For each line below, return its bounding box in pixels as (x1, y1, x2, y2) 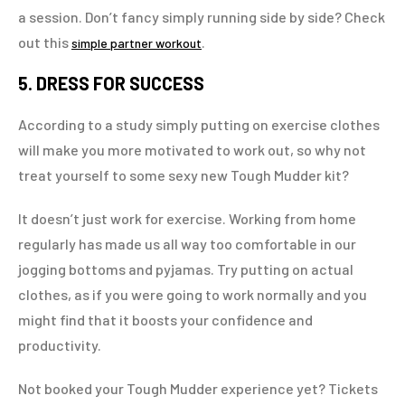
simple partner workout (71, 35, 202, 51)
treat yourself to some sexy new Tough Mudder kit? (18, 166, 349, 184)
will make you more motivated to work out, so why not (18, 141, 366, 158)
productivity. (18, 336, 101, 353)
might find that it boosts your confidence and (18, 311, 313, 328)
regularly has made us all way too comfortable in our (18, 235, 356, 252)
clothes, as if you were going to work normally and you (18, 286, 367, 303)
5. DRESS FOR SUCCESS (18, 72, 204, 94)
